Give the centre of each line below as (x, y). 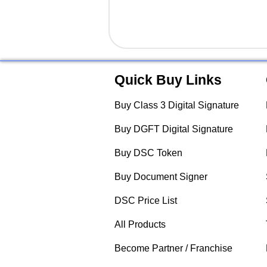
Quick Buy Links (168, 80)
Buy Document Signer (161, 177)
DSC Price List (146, 201)
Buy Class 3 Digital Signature (177, 105)
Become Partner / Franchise (173, 249)
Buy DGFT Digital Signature (174, 129)
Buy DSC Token (148, 153)
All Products (140, 225)
